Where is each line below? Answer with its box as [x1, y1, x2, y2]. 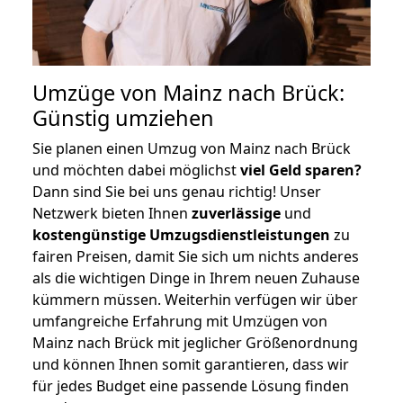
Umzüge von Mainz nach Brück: [32, 77, 345, 107]
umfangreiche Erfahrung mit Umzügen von [32, 310, 327, 331]
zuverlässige [192, 202, 281, 223]
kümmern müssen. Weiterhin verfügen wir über [32, 289, 358, 309]
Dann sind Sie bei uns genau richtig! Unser [32, 181, 321, 201]
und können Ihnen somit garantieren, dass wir [32, 354, 349, 374]
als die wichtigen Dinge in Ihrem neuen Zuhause [32, 267, 360, 288]
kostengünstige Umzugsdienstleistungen [32, 224, 330, 245]
